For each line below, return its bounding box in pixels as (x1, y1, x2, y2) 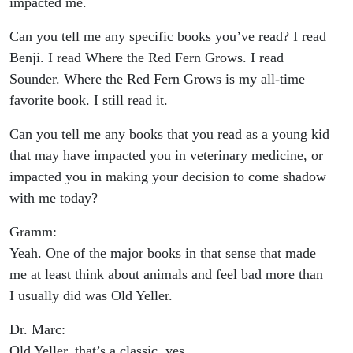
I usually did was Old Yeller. (9, 288, 173, 304)
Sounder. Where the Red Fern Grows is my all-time (9, 71, 305, 87)
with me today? (9, 190, 98, 206)
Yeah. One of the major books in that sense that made (9, 245, 316, 262)
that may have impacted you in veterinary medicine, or (9, 147, 323, 164)
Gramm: (9, 224, 57, 240)
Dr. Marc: (9, 321, 65, 338)
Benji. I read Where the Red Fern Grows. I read (9, 50, 284, 66)
